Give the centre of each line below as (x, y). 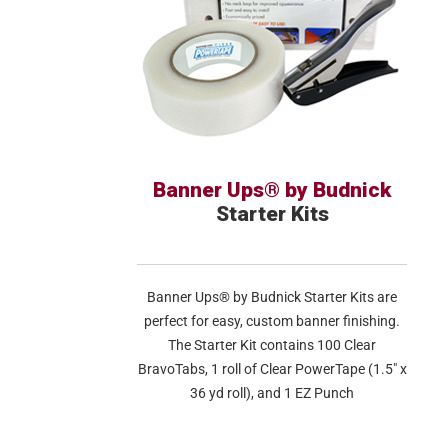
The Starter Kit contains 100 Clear (272, 345)
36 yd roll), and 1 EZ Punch (272, 393)
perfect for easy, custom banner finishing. (272, 321)
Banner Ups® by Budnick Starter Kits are (272, 297)
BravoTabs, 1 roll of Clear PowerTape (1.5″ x (272, 369)
